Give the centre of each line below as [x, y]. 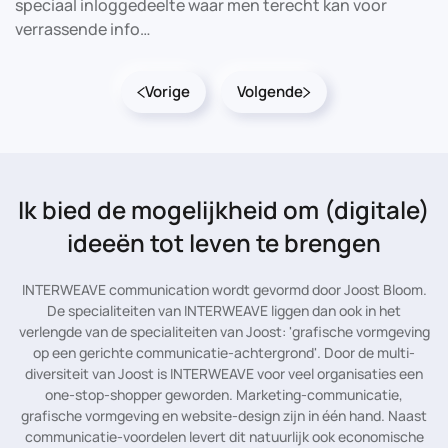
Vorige [167, 91]
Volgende [270, 91]
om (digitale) [354, 209]
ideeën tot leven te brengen [224, 242]
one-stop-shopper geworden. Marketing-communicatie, [224, 394]
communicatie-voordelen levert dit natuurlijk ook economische [224, 436]
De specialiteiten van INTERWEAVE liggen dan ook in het [224, 310]
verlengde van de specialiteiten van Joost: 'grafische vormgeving [224, 331]
